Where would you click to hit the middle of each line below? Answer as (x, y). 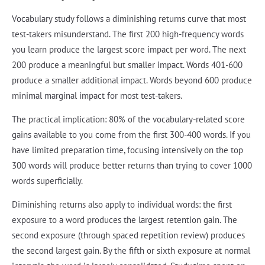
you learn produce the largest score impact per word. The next (129, 50)
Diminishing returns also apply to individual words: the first (122, 205)
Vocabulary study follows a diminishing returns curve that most (129, 19)
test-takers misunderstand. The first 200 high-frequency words (128, 34)
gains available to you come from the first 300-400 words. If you (131, 135)
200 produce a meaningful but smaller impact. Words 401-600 (127, 65)
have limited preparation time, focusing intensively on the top (127, 150)
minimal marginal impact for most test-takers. (97, 96)
